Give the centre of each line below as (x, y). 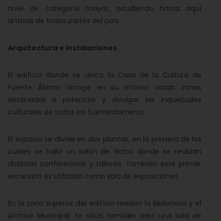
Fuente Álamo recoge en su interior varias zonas (105, 87)
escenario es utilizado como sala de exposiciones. (94, 176)
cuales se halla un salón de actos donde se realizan (105, 151)
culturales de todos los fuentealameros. (77, 112)
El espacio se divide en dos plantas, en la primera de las (105, 139)
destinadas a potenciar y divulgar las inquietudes (105, 100)
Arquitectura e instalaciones (62, 48)
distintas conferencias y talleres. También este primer (105, 164)
